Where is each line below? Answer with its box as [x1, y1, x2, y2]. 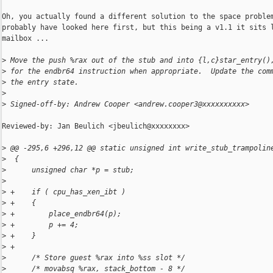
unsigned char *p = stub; [6, 166, 134, 175]
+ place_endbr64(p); [6, 210, 121, 219]
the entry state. [6, 78, 79, 87]
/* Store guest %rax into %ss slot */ [6, 253, 185, 263]
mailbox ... [2, 34, 49, 43]
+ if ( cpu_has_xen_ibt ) [6, 188, 126, 197]
